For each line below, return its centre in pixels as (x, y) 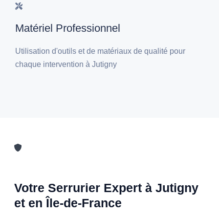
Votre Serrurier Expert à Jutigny (107, 188)
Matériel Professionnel (68, 28)
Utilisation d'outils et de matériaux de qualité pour (100, 51)
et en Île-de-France (68, 203)
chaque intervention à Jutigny (66, 65)
